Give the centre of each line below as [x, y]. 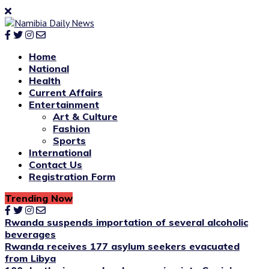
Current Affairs [66, 92]
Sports [69, 141]
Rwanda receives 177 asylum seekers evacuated [122, 246]
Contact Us [56, 165]
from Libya [30, 258]
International [60, 153]
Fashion [71, 128]
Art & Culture [85, 116]
